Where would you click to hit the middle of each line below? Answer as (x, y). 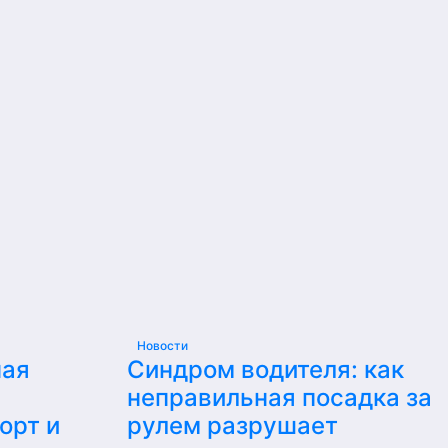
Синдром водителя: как (265, 369)
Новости (162, 345)
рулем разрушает (232, 425)
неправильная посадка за (279, 397)
